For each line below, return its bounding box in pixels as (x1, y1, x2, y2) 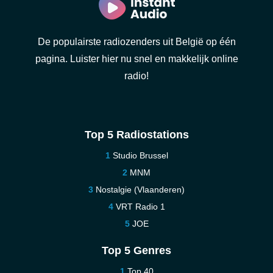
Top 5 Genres (102, 244, 171, 257)
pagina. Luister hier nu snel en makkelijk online (35, 54, 238, 64)
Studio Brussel (112, 151, 168, 160)
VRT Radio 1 (115, 202, 165, 211)
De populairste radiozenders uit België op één (37, 37, 236, 47)
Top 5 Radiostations (84, 129, 189, 141)
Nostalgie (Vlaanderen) (96, 185, 185, 194)
